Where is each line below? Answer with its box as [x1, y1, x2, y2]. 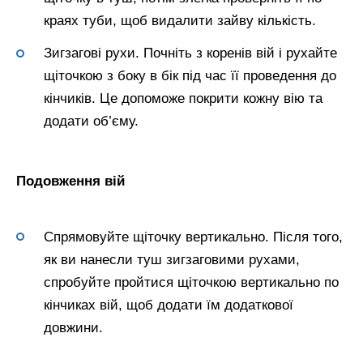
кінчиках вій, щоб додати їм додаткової [44, 297, 293, 313]
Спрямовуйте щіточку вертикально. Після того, [44, 228, 343, 245]
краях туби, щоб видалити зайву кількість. [44, 13, 316, 29]
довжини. [44, 319, 103, 335]
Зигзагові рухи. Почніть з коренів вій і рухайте [44, 45, 337, 62]
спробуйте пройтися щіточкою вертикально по [44, 274, 339, 290]
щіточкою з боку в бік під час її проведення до [44, 68, 336, 84]
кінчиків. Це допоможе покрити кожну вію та [44, 91, 322, 107]
